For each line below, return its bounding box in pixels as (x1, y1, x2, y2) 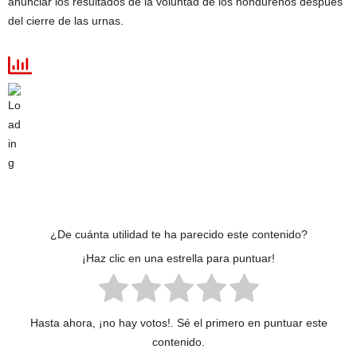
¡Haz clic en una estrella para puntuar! (82, 252, 275, 265)
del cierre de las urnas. (8, 14, 124, 27)
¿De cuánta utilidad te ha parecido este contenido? (49, 228, 308, 241)
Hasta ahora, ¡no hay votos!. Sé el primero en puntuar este (29, 316, 328, 330)
